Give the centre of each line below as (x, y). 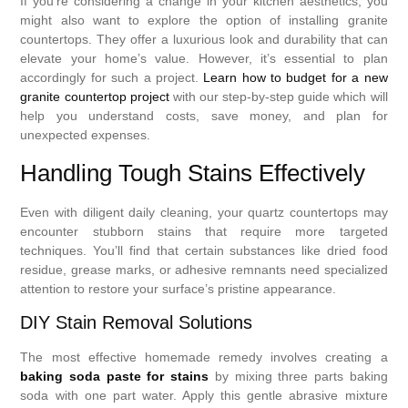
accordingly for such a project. (112, 78)
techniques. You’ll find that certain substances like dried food (204, 250)
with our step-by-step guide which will (278, 97)
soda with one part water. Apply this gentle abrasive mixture (204, 396)
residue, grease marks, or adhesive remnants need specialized (204, 269)
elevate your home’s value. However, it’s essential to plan (204, 59)
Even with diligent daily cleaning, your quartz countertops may (204, 212)
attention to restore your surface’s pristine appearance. (178, 288)
